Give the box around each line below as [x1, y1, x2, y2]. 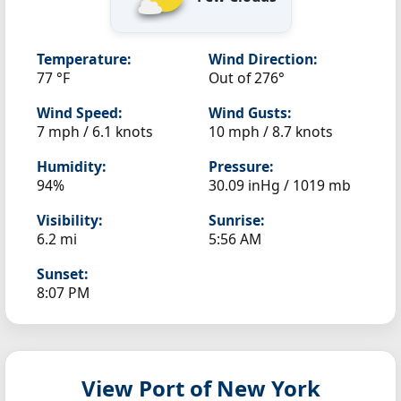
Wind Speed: [37, 102, 122, 123]
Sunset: [37, 263, 88, 284]
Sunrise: [209, 209, 264, 230]
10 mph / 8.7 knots [209, 121, 333, 141]
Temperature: [37, 48, 131, 69]
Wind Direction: [209, 48, 317, 69]
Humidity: [37, 156, 106, 176]
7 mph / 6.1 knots [37, 121, 153, 141]
